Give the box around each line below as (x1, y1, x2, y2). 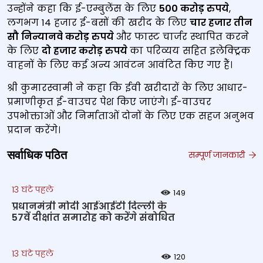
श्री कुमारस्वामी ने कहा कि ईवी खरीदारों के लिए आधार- (7, 81, 248, 95)
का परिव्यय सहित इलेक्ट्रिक (130, 44, 251, 58)
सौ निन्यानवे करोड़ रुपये (7, 30, 116, 43)
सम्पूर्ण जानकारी (188, 149, 247, 161)
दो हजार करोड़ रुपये (42, 44, 130, 58)
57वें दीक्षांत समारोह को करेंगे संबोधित (12, 211, 175, 224)
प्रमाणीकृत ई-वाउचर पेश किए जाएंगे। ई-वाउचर (7, 95, 211, 109)
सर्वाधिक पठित (7, 148, 67, 162)
